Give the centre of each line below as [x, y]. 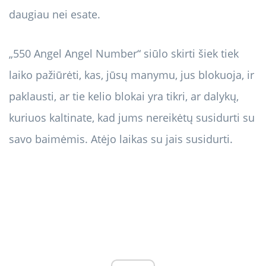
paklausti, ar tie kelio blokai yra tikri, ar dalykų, [124, 96]
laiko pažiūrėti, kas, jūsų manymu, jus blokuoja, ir [132, 75]
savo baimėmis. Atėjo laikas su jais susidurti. [121, 139]
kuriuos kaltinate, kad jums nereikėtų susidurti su [132, 118]
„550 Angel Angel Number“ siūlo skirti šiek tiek [124, 54]
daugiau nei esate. [55, 15]
